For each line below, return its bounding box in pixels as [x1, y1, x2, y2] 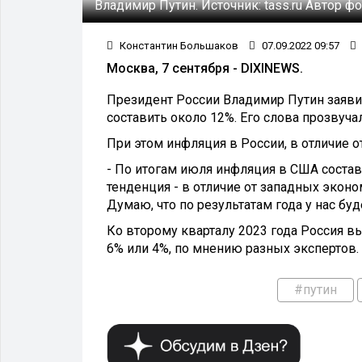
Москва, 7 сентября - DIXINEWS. [107, 60, 303, 76]
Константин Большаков [117, 39, 238, 52]
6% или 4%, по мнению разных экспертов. [107, 240, 359, 256]
